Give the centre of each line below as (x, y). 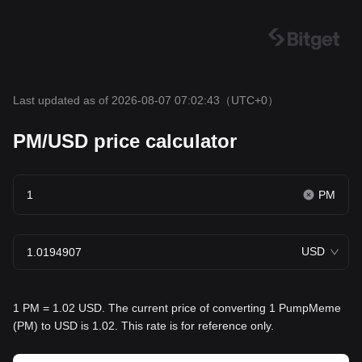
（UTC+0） (249, 100)
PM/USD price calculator (125, 141)
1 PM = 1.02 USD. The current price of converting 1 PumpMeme (177, 308)
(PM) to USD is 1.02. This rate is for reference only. (143, 326)
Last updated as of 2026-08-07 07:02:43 (116, 100)
